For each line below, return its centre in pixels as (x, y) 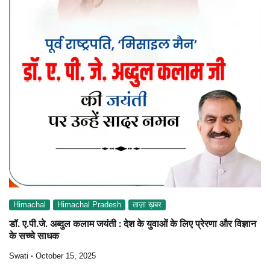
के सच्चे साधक (34, 236)
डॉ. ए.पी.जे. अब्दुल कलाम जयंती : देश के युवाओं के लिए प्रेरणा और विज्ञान (133, 224)
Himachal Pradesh (89, 205)
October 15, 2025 (66, 256)
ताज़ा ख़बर (147, 205)
